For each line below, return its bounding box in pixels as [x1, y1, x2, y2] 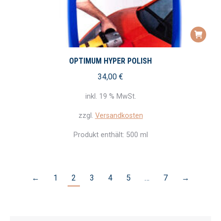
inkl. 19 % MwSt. [85, 92, 136, 101]
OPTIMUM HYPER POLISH [69, 56, 152, 66]
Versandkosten [95, 111, 143, 120]
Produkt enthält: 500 [73, 130, 140, 139]
